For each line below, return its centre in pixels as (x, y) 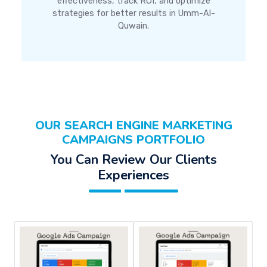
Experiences (133, 175)
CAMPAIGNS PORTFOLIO (133, 139)
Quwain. (133, 26)
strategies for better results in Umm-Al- (133, 13)
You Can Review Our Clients (133, 159)
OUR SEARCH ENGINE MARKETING (133, 125)
